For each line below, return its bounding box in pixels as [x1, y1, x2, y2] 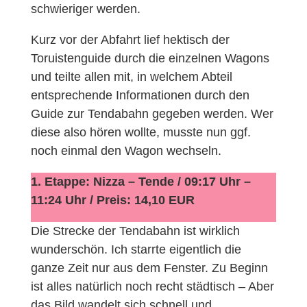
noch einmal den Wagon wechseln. [30, 143, 221, 158]
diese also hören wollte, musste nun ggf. [30, 125, 251, 139]
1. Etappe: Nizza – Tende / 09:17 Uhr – [30, 174, 251, 188]
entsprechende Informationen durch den [30, 88, 249, 102]
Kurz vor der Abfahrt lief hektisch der [30, 32, 230, 47]
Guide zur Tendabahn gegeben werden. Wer [30, 106, 273, 121]
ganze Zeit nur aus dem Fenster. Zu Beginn [30, 260, 268, 275]
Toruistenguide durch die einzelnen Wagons [30, 51, 269, 65]
